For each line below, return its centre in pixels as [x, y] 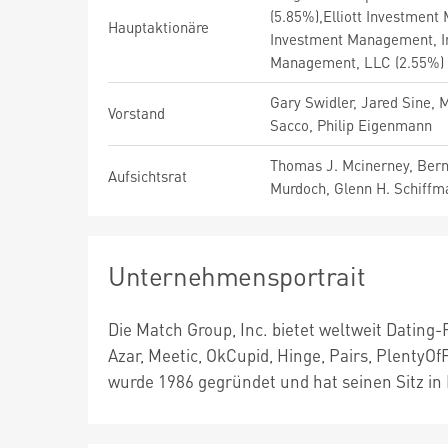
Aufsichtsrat [147, 176]
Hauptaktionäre [158, 27]
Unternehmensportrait [237, 275]
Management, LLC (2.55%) [357, 62]
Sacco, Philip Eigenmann [351, 125]
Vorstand [136, 113]
